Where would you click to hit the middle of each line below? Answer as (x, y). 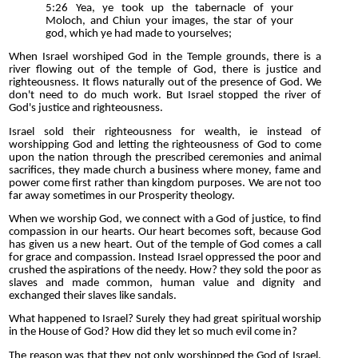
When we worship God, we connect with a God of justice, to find (165, 219)
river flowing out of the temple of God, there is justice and (165, 70)
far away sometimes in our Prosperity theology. (122, 196)
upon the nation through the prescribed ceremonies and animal (165, 157)
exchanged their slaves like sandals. (93, 296)
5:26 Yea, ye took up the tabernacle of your (170, 8)
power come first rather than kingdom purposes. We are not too (165, 183)
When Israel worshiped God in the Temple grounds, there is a (165, 58)
